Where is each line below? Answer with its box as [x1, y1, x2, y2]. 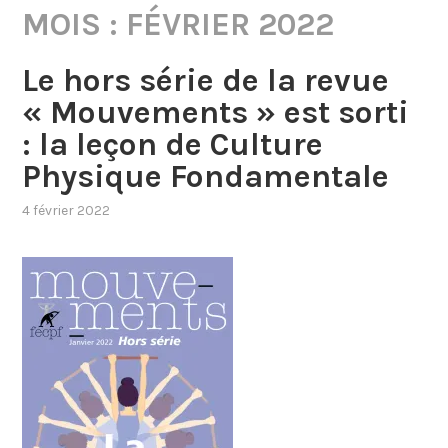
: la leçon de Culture [22, 126, 324, 164]
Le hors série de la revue [22, 62, 390, 100]
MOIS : [22, 5, 127, 43]
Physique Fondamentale [22, 158, 390, 196]
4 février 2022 [22, 201, 111, 219]
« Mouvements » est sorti [22, 94, 410, 132]
